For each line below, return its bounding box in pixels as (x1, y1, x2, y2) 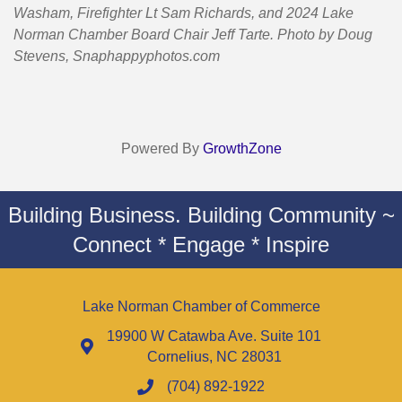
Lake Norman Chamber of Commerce (82, 299, 320, 315)
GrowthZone (202, 141, 282, 157)
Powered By (120, 141, 203, 157)
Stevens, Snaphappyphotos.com (13, 48, 220, 65)
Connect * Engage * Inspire (73, 232, 329, 258)
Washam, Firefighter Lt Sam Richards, (13, 5, 255, 22)
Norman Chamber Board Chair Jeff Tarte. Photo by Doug (13, 27, 372, 43)
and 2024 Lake (258, 5, 354, 22)
